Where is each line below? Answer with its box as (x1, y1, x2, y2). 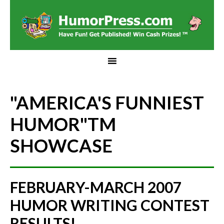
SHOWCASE (10, 134, 112, 156)
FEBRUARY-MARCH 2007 (10, 178, 181, 196)
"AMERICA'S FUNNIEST (10, 91, 204, 113)
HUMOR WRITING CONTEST (10, 196, 209, 214)
